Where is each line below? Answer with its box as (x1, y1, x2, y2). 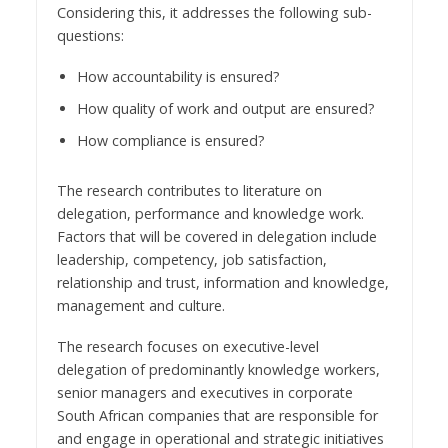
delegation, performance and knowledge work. (56, 203, 364, 223)
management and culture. (56, 295, 225, 315)
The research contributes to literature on (56, 180, 322, 200)
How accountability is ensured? (76, 67, 280, 87)
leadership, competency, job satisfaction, (56, 249, 327, 269)
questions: (56, 26, 124, 46)
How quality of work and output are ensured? (76, 99, 375, 119)
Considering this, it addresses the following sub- (56, 3, 372, 23)
